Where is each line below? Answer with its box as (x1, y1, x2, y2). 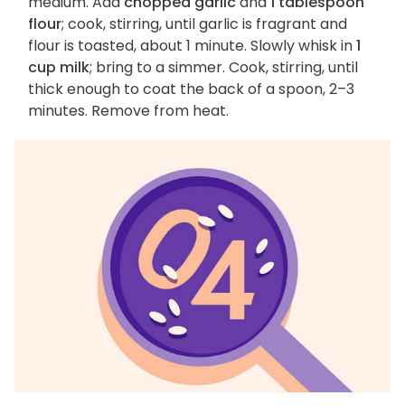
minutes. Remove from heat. (28, 99, 229, 121)
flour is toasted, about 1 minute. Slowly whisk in (28, 34, 356, 56)
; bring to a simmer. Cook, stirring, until (89, 56, 358, 78)
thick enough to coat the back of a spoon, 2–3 (28, 78, 354, 99)
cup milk (28, 56, 89, 78)
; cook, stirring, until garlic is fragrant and (61, 13, 347, 34)
